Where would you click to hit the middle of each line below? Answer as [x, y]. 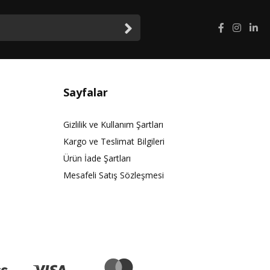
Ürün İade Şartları [97, 159]
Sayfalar [85, 93]
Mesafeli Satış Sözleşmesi [113, 175]
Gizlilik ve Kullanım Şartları [113, 125]
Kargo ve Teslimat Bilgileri [114, 142]
